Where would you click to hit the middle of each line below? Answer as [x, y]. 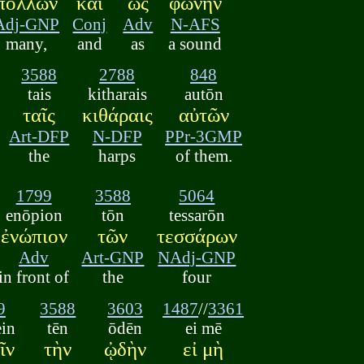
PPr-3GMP [204, 136]
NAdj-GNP [197, 258]
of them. [204, 156]
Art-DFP [39, 136]
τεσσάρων [197, 236]
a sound [195, 43]
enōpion [34, 215]
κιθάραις [117, 115]
